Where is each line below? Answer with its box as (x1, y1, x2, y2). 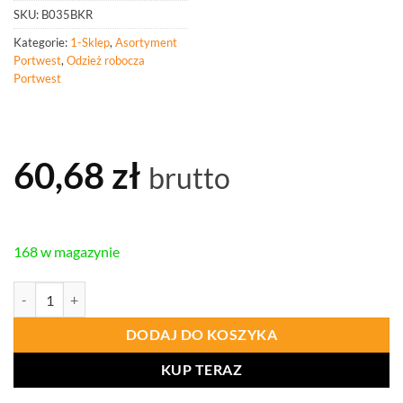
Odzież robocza (67, 53, 145, 68)
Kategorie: (13, 35, 70, 50)
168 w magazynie (13, 243, 120, 261)
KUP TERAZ (160, 362, 243, 379)
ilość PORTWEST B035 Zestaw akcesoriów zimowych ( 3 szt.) (13, 282, 354, 299)
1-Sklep (70, 35, 110, 50)
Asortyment (115, 35, 177, 50)
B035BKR (41, 7, 93, 22)
